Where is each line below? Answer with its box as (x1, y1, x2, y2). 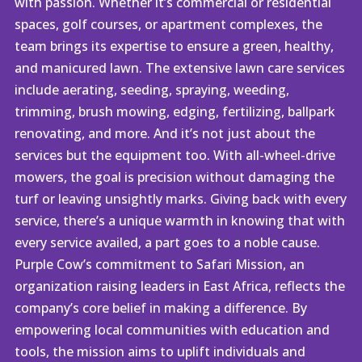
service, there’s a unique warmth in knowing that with (14, 212, 345, 230)
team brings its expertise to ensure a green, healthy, (14, 37, 334, 56)
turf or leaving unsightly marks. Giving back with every (14, 190, 347, 208)
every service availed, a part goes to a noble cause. (14, 234, 320, 252)
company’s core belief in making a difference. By (14, 299, 307, 318)
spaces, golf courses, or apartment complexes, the (14, 15, 322, 34)
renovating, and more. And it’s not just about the (14, 124, 315, 143)
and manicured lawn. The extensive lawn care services (14, 59, 345, 78)
